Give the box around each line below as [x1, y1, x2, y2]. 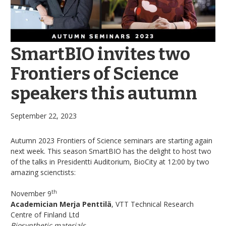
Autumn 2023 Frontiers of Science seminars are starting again [11, 136, 212, 146]
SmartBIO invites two [11, 43, 190, 65]
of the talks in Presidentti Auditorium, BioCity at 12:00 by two [11, 157, 209, 167]
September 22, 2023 [11, 111, 77, 121]
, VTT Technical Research [111, 199, 194, 209]
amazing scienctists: [11, 167, 76, 178]
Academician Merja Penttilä [11, 199, 111, 209]
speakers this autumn [11, 83, 197, 104]
